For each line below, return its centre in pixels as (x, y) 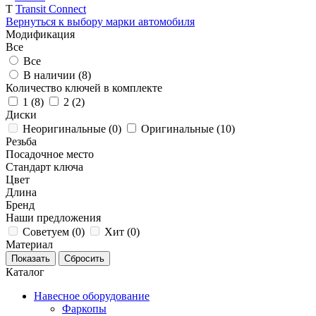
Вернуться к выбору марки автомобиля (100, 21)
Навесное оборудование (92, 296)
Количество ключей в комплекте (84, 87)
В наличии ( (53, 75)
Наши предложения (53, 217)
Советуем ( (49, 231)
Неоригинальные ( (67, 128)
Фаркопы (84, 308)
